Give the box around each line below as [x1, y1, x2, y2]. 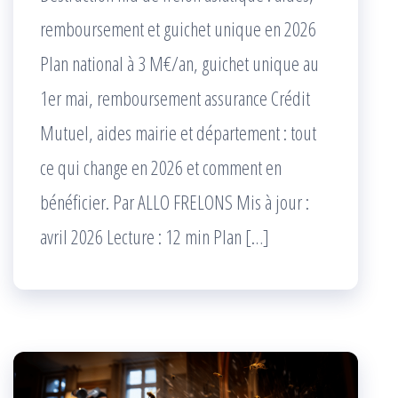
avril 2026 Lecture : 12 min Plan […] [40, 223, 269, 251]
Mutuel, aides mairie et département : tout [40, 119, 316, 147]
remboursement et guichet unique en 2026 [40, 15, 316, 43]
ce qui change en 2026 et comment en [40, 154, 282, 181]
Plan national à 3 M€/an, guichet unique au [40, 50, 319, 77]
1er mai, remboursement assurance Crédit [40, 84, 310, 112]
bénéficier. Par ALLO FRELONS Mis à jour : [40, 188, 309, 216]
